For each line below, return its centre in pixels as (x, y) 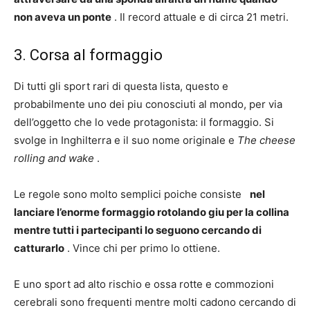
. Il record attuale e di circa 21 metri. (200, 17)
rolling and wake (54, 158)
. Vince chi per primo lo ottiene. (142, 248)
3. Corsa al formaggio (88, 55)
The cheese (266, 140)
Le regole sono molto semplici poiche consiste (132, 194)
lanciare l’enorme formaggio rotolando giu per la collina (152, 212)
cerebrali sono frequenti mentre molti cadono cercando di (155, 302)
